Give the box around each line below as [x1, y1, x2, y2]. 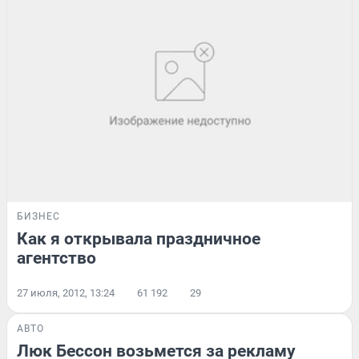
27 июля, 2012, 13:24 [17, 287, 115, 300]
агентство [17, 248, 96, 268]
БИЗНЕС [17, 211, 60, 223]
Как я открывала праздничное [17, 229, 260, 249]
